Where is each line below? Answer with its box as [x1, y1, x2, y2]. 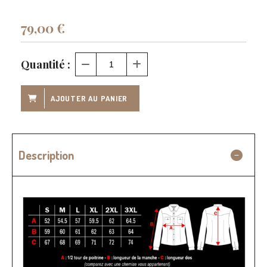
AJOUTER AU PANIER [51, 94, 128, 103]
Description [18, 147, 74, 163]
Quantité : [21, 57, 70, 72]
